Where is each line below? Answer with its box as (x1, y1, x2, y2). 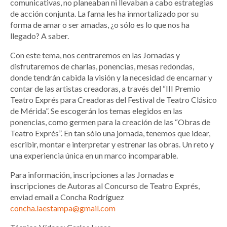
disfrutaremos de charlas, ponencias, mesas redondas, (10, 61, 194, 71)
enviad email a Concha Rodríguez (10, 192, 124, 202)
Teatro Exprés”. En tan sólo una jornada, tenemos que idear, (10, 128, 210, 138)
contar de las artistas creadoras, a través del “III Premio (10, 84, 200, 94)
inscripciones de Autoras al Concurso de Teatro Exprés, (10, 181, 200, 191)
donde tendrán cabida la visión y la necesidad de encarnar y (10, 72, 212, 83)
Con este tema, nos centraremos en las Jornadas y (10, 50, 180, 60)
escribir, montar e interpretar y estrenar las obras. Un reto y (10, 139, 214, 149)
